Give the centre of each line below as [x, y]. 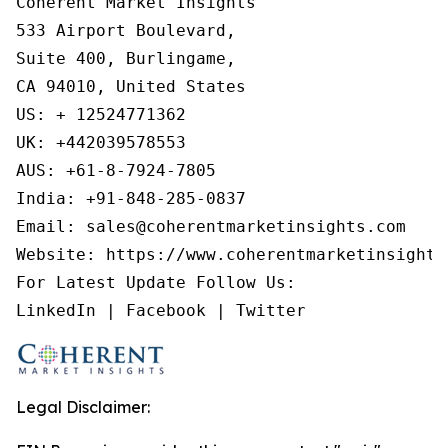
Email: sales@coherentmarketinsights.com [211, 226]
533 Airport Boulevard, [126, 30]
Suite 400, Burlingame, [126, 58]
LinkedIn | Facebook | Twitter [161, 310]
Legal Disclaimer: [83, 407]
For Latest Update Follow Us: [156, 282]
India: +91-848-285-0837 [131, 198]
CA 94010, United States [131, 86]
